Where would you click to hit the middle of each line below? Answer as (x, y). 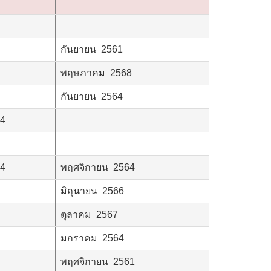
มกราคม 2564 (92, 238)
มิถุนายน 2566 (92, 191)
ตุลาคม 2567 (89, 214)
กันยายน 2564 (92, 96)
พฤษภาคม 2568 (96, 73)
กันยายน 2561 (92, 49)
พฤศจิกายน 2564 (98, 167)
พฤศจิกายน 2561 (98, 261)
